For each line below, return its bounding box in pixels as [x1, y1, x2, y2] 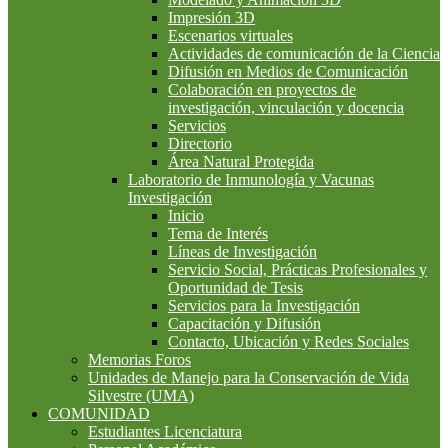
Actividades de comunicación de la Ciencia [168, 45, 440, 63]
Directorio [168, 135, 232, 153]
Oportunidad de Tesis [168, 279, 303, 297]
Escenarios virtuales [168, 27, 293, 45]
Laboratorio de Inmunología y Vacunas [128, 171, 374, 189]
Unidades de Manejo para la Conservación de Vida [88, 369, 409, 387]
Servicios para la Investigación [168, 297, 360, 315]
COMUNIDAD [48, 405, 150, 423]
